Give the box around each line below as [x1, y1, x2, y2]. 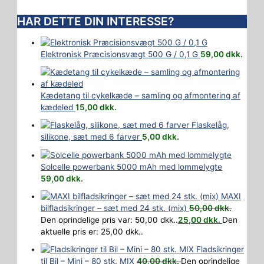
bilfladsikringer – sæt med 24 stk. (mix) [41, 203, 187, 213]
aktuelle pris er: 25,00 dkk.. [41, 226, 144, 236]
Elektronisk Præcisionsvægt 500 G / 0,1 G [41, 49, 199, 59]
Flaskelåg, [192, 120, 230, 130]
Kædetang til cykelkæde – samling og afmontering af [41, 91, 241, 101]
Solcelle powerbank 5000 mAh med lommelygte [41, 161, 223, 171]
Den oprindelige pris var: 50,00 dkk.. [41, 214, 179, 225]
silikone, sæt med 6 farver [41, 132, 140, 142]
